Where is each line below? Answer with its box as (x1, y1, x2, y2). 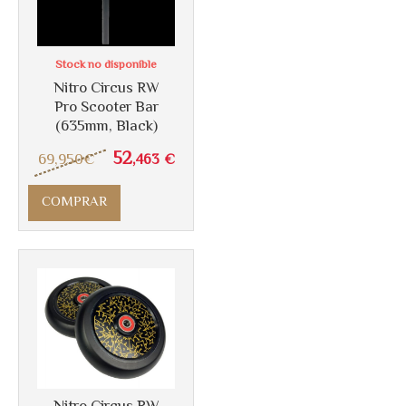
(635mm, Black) (54, 114, 158, 139)
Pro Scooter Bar (53, 95, 159, 120)
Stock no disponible (55, 55, 157, 74)
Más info (82, 46, 130, 67)
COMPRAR (42, 191, 107, 213)
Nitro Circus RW (53, 76, 159, 101)
